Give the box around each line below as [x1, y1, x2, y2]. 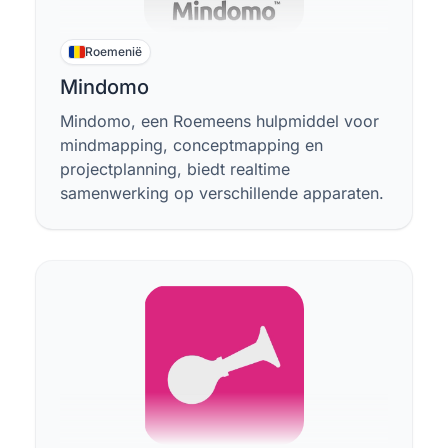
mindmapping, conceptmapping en [60, 135, 323, 155]
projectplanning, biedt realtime [60, 159, 290, 179]
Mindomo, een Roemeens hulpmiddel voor [60, 111, 379, 131]
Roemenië [85, 44, 142, 59]
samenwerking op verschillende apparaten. [60, 183, 384, 203]
